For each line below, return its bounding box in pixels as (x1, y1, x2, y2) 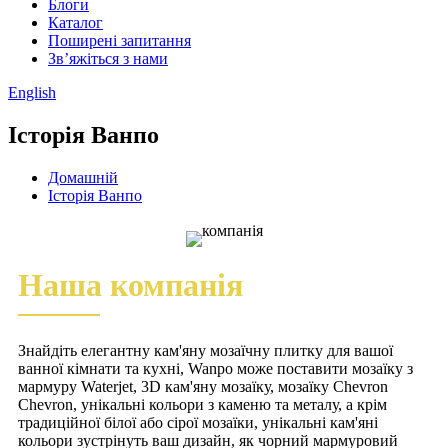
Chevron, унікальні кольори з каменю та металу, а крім (18, 395, 387, 413)
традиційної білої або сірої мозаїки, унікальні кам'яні (18, 413, 378, 431)
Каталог (48, 14, 103, 31)
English (8, 84, 56, 101)
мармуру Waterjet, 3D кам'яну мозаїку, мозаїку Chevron (18, 377, 388, 395)
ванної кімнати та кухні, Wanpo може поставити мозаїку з (18, 359, 413, 377)
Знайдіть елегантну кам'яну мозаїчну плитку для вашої (18, 341, 393, 359)
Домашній (48, 168, 118, 186)
